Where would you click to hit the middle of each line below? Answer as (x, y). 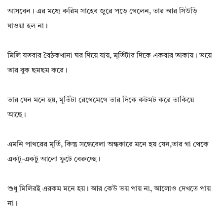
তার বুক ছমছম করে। (37, 71)
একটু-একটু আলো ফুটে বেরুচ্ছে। (54, 160)
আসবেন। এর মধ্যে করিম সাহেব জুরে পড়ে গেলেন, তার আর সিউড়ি (102, 12)
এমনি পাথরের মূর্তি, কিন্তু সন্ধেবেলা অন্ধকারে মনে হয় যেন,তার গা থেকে (108, 145)
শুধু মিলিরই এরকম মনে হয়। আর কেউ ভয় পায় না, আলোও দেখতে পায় (109, 189)
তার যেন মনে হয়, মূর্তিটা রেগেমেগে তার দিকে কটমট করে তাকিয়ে (101, 101)
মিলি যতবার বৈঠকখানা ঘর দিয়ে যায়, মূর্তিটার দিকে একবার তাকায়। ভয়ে (110, 56)
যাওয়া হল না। (28, 27)
